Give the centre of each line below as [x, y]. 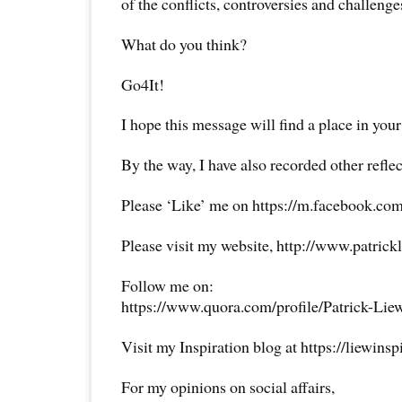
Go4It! [143, 84]
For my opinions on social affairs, [228, 387]
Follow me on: [167, 286]
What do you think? [184, 44]
